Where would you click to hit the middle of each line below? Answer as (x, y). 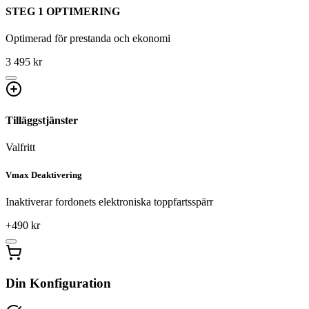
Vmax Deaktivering (44, 175)
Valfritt (20, 148)
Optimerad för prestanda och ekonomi (88, 38)
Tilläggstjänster (42, 121)
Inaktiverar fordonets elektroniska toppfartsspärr (109, 201)
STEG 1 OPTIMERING (63, 11)
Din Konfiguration (58, 283)
